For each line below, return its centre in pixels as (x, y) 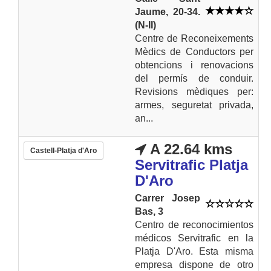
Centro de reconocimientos (194, 224)
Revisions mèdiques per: (194, 91)
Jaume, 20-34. (168, 11)
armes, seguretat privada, (194, 105)
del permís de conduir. (194, 78)
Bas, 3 (149, 211)
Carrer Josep (168, 198)
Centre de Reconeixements (194, 38)
